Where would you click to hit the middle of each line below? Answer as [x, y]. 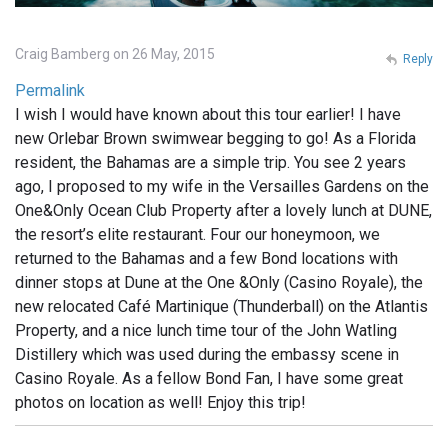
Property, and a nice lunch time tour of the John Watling [206, 330]
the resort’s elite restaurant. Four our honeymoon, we [197, 234]
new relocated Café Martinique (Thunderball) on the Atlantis [221, 306]
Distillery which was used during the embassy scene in [207, 354]
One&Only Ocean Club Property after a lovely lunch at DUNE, [223, 210]
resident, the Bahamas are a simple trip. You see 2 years [210, 162]
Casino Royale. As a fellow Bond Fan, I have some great [209, 378]
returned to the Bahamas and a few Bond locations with [206, 258]
